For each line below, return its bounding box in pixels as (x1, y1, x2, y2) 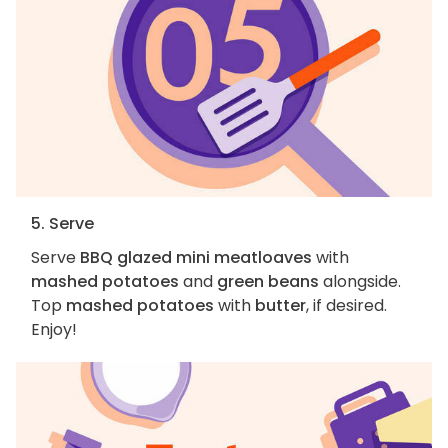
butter (255, 294, 306, 318)
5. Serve (31, 212, 94, 236)
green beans (217, 270, 319, 294)
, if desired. (306, 294, 387, 318)
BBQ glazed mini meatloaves (80, 246, 312, 270)
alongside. (319, 270, 401, 294)
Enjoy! (31, 318, 77, 342)
